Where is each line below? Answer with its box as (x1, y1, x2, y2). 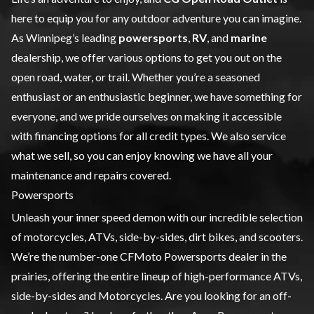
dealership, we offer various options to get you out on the (11, 50, 282, 64)
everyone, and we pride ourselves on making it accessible (11, 109, 282, 123)
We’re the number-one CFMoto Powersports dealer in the (11, 249, 287, 263)
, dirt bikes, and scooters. (184, 229, 303, 243)
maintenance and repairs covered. (11, 168, 171, 182)
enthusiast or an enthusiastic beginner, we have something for (11, 89, 302, 103)
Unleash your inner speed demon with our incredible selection (11, 210, 303, 224)
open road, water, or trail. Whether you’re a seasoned (11, 69, 260, 83)
